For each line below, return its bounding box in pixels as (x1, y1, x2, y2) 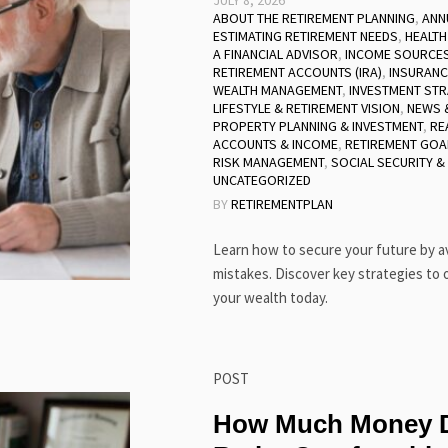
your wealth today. (212, 288, 328, 307)
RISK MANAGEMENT (212, 153, 324, 171)
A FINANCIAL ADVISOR (212, 45, 338, 63)
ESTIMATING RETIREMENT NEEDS (212, 27, 398, 45)
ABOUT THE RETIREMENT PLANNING (212, 9, 415, 27)
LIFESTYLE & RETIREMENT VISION (212, 99, 400, 117)
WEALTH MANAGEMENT (212, 81, 342, 99)
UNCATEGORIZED (212, 171, 311, 189)
